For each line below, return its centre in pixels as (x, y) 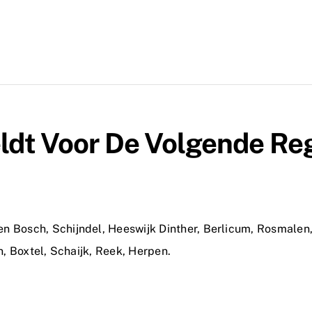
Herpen (148, 251)
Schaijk (70, 251)
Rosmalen (283, 229)
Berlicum (227, 229)
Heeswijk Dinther (153, 229)
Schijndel (77, 229)
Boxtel (27, 251)
